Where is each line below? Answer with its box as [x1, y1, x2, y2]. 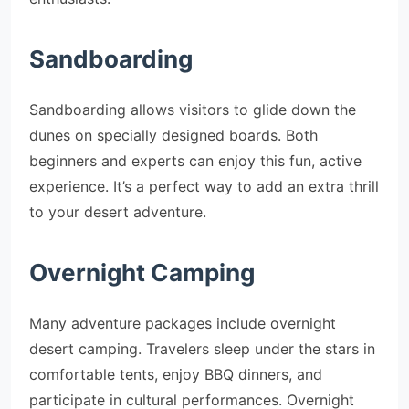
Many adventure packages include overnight [29, 314, 336, 332]
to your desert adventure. [29, 203, 206, 221]
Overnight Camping [29, 258, 255, 287]
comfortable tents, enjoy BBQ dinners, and [29, 365, 322, 383]
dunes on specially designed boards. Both [29, 126, 318, 144]
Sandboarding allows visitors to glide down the [29, 100, 356, 119]
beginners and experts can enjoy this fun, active [29, 152, 362, 170]
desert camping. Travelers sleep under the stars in [29, 340, 375, 358]
